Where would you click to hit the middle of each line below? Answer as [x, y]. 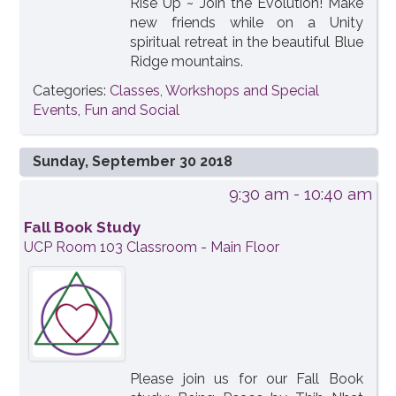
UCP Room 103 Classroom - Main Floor [152, 247]
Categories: [72, 90]
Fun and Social [132, 110]
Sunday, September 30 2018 [133, 161]
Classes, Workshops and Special [215, 90]
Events [56, 110]
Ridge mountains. [187, 61]
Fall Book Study [83, 227]
